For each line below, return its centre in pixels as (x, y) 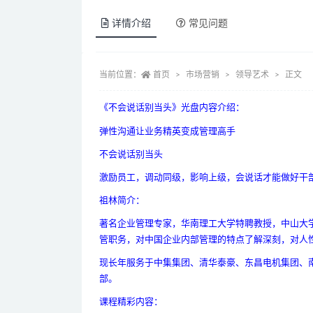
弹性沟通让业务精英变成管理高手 (172, 132)
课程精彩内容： (131, 303)
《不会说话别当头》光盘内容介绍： (172, 108)
